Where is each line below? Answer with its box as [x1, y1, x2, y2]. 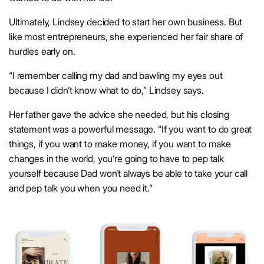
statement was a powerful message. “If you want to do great [9, 123, 252, 136]
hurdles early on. [9, 45, 78, 58]
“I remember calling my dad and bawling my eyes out [9, 70, 223, 82]
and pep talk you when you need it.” [9, 182, 153, 194]
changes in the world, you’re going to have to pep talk [9, 153, 224, 165]
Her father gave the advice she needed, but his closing [9, 108, 229, 121]
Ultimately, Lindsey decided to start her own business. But [9, 16, 243, 28]
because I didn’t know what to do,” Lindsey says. [9, 84, 206, 97]
